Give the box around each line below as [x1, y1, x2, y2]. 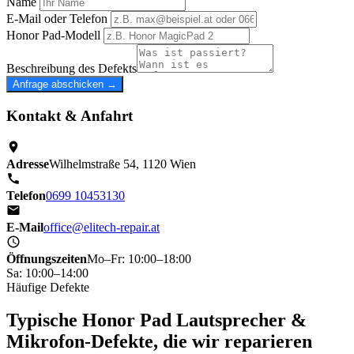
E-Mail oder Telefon [6, 12, 107, 26]
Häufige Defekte [6, 280, 89, 294]
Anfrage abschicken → [13, 78, 117, 91]
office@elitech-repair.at [43, 220, 160, 234]
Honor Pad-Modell [6, 28, 100, 43]
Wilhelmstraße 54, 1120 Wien [49, 156, 196, 171]
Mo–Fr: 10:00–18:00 [87, 251, 191, 265]
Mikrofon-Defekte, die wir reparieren [6, 331, 312, 352]
